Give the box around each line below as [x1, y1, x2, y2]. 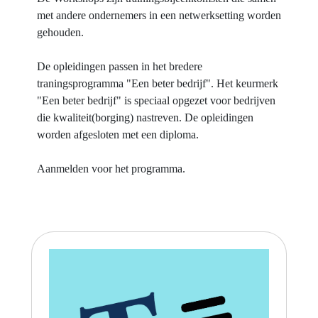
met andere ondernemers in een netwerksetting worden [37, 9, 281, 21]
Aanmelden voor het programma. [37, 163, 185, 175]
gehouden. [37, 26, 84, 38]
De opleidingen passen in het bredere [37, 60, 202, 72]
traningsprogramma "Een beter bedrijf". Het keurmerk [37, 77, 278, 89]
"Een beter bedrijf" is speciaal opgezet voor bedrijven [37, 94, 275, 106]
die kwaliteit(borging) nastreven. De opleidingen [37, 111, 253, 124]
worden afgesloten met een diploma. [37, 128, 199, 141]
